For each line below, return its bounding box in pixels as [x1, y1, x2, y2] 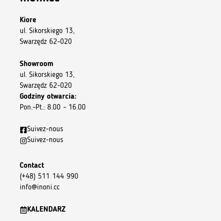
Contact [20, 162, 44, 170]
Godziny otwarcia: [20, 93, 76, 101]
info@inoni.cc [20, 184, 60, 192]
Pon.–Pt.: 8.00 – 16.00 [20, 104, 86, 111]
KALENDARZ [27, 206, 66, 214]
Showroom [20, 60, 53, 68]
